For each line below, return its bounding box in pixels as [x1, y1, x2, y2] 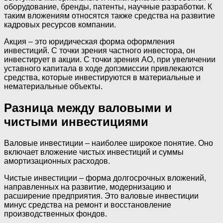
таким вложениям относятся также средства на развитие [4, 11, 215, 20]
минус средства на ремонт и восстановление [4, 201, 171, 210]
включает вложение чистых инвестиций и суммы [4, 148, 184, 157]
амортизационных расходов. [4, 157, 110, 166]
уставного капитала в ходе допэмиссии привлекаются [4, 64, 204, 73]
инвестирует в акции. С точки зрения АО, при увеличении [4, 55, 216, 64]
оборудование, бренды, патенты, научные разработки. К [4, 2, 212, 11]
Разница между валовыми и [4, 101, 172, 115]
